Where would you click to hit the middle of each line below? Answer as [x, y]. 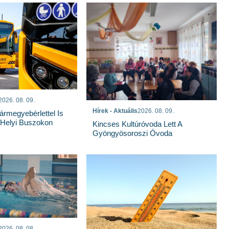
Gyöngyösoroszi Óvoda [133, 133]
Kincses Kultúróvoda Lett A [138, 124]
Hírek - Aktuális [115, 111]
